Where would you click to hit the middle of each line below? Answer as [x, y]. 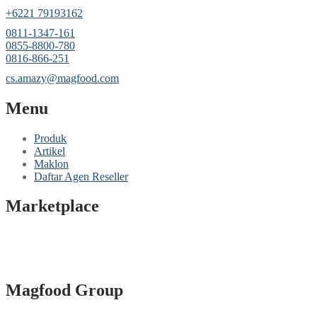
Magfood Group [64, 290]
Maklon [51, 163]
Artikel [50, 151]
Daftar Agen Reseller [81, 176]
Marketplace [52, 206]
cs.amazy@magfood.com [62, 78]
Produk [50, 138]
